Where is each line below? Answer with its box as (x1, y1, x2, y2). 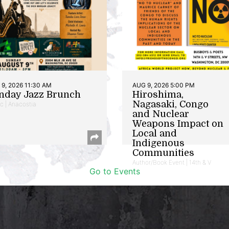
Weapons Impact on (132, 118, 223, 129)
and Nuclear (132, 108, 189, 119)
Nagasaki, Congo (132, 99, 209, 109)
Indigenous (132, 138, 185, 148)
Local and (132, 128, 177, 139)
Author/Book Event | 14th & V (132, 158, 211, 166)
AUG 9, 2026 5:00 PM (132, 81, 195, 89)
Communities (132, 147, 194, 158)
